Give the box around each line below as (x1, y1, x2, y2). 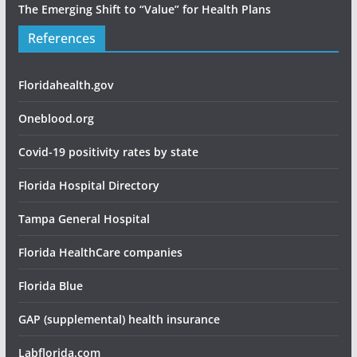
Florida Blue (18, 277, 83, 293)
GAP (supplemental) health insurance (18, 311, 220, 327)
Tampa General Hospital (18, 210, 150, 226)
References (27, 29, 96, 47)
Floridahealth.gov (18, 76, 113, 92)
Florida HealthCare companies (18, 244, 182, 260)
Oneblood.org (18, 110, 94, 126)
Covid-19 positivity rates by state (18, 143, 198, 159)
